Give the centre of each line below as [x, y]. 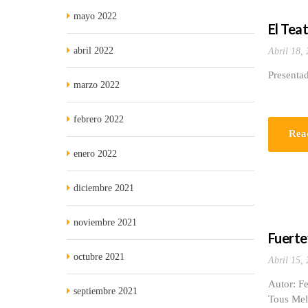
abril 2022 [93, 51]
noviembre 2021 [105, 222]
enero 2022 [95, 154]
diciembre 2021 [104, 188]
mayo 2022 [95, 16]
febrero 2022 [99, 119]
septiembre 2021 [106, 291]
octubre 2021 [99, 257]
